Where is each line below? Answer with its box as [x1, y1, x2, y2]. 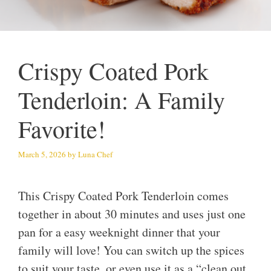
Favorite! [18, 113, 105, 145]
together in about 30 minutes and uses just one [18, 206, 246, 223]
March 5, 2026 [18, 148, 66, 160]
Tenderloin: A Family [18, 83, 225, 116]
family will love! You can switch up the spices [18, 242, 244, 259]
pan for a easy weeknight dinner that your [18, 224, 220, 241]
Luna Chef [78, 148, 113, 160]
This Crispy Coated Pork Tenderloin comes [18, 188, 229, 204]
